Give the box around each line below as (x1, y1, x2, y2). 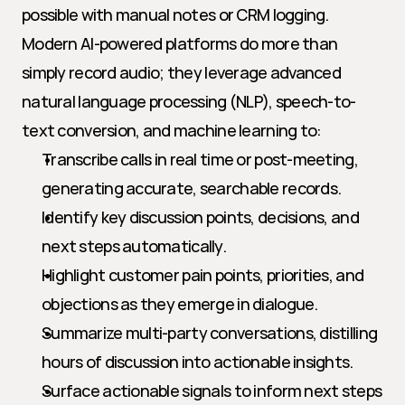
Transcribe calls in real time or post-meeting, (42, 148, 358, 170)
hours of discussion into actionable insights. (42, 351, 353, 372)
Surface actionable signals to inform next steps (42, 380, 382, 401)
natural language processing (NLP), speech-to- (22, 90, 356, 112)
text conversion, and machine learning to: (22, 119, 322, 141)
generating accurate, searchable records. (42, 177, 342, 199)
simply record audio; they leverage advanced (22, 61, 342, 83)
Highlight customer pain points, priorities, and (42, 264, 364, 286)
